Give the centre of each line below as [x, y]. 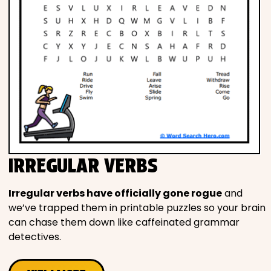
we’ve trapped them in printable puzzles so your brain [137, 208]
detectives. [35, 237]
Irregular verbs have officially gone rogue [115, 194]
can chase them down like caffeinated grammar [124, 223]
